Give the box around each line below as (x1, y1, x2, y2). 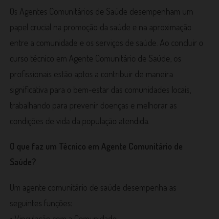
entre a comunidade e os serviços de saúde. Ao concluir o (10, 37, 203, 48)
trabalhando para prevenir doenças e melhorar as (10, 100, 177, 110)
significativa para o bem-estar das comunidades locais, (10, 84, 191, 95)
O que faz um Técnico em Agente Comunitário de (10, 141, 183, 152)
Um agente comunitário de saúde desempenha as (10, 182, 176, 193)
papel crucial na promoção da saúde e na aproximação (10, 22, 192, 32)
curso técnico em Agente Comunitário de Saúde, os (10, 53, 181, 64)
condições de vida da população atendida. (10, 115, 150, 126)
